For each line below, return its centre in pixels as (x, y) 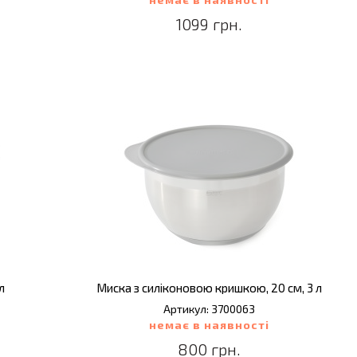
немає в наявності (209, 325)
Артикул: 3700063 (209, 309)
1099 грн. (209, 24)
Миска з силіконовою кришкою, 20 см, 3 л (209, 288)
